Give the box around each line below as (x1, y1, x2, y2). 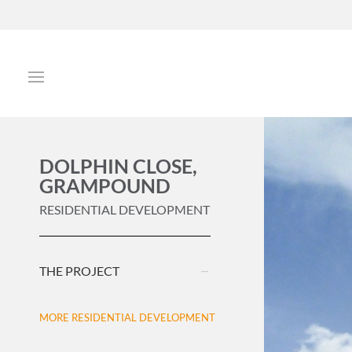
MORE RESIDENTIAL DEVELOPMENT (39, 310, 215, 324)
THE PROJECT (39, 263, 119, 278)
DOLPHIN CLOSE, (39, 154, 197, 178)
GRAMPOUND (39, 174, 170, 197)
